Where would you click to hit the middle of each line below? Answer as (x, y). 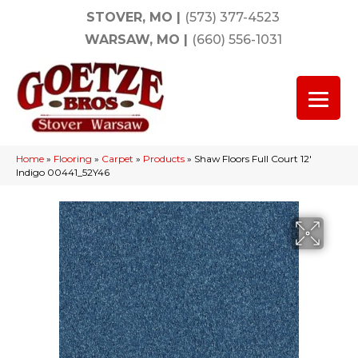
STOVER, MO (129, 17)
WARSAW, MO (132, 40)
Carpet (117, 159)
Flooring (73, 159)
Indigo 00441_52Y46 (63, 172)
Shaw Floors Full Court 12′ (253, 159)
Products (164, 159)
